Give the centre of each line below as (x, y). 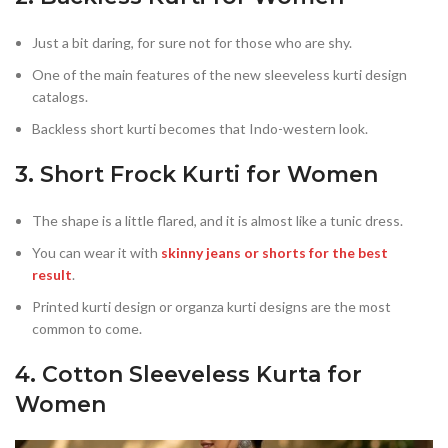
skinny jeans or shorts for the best (274, 253)
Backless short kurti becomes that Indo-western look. (200, 129)
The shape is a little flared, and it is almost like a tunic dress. (217, 221)
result (52, 275)
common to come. (87, 329)
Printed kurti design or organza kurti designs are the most (211, 307)
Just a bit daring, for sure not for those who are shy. (192, 43)
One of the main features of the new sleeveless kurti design (219, 75)
